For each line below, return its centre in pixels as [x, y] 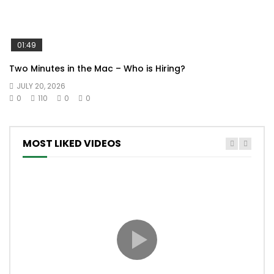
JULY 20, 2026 [41, 86]
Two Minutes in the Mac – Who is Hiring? [97, 69]
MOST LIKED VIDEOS [72, 143]
